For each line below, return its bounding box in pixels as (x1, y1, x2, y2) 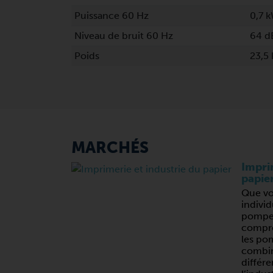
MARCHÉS (71, 138, 149, 157)
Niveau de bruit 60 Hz (74, 30, 173, 41)
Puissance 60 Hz (74, 10, 149, 21)
